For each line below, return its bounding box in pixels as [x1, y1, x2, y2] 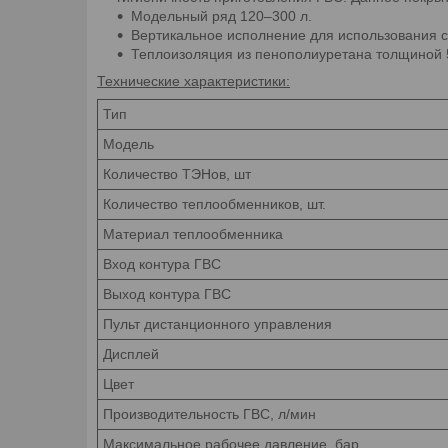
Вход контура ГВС [103, 255, 221, 272]
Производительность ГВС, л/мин [103, 405, 316, 422]
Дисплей [103, 345, 159, 362]
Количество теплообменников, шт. [103, 195, 326, 212]
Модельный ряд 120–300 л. [131, 7, 312, 24]
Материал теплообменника [103, 225, 283, 242]
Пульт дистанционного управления [103, 315, 332, 332]
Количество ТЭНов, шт [103, 165, 251, 182]
